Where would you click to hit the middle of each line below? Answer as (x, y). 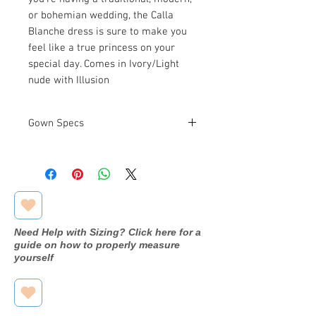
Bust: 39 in (143, 158)
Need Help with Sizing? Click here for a (108, 232)
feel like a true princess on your (102, 48)
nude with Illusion (69, 80)
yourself (34, 257)
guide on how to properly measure (97, 244)
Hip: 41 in (141, 189)
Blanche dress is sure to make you (108, 31)
